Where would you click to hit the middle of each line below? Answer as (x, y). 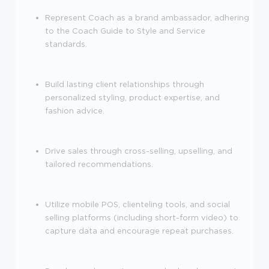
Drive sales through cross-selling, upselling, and (139, 151)
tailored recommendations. (99, 164)
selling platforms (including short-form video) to (142, 217)
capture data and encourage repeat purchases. (139, 231)
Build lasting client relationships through (125, 84)
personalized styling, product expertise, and (132, 97)
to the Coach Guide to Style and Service (125, 31)
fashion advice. (75, 110)
